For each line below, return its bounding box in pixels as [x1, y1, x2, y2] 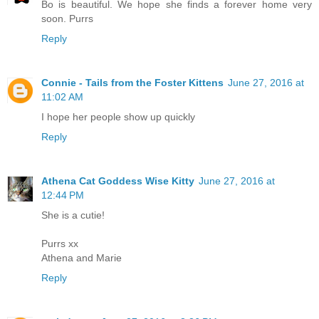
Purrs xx [41, 238, 78, 250]
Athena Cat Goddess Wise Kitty [41, 175, 194, 187]
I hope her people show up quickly [41, 111, 195, 123]
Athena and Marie [41, 252, 122, 264]
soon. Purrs [41, 13, 93, 25]
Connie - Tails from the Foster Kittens [41, 77, 224, 89]
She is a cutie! [41, 209, 105, 221]
